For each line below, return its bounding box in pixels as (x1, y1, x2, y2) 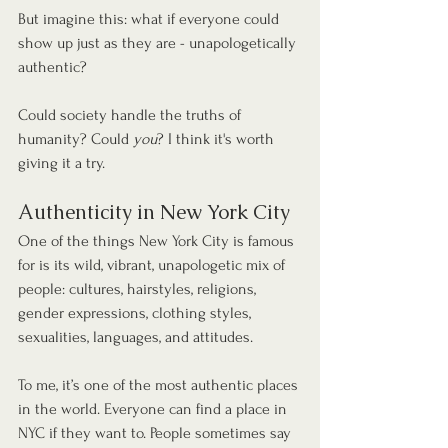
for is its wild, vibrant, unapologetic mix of (18, 256, 289, 275)
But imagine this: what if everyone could (18, 10, 283, 29)
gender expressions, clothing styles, (18, 304, 255, 323)
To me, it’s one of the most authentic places (18, 376, 302, 395)
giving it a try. (18, 154, 105, 173)
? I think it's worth (157, 130, 278, 149)
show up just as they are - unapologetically (18, 34, 300, 53)
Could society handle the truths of (18, 106, 245, 125)
